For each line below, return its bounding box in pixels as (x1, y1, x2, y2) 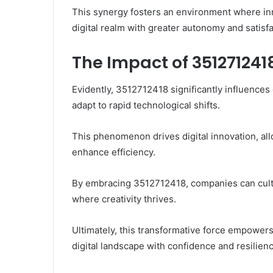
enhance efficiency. (72, 146, 155, 158)
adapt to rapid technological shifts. (72, 99, 220, 112)
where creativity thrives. (72, 193, 176, 205)
